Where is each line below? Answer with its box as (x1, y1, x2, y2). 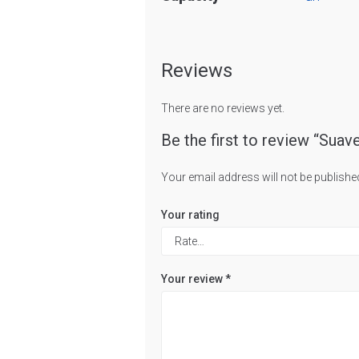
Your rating (160, 208, 220, 222)
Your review (160, 272, 225, 286)
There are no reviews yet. (160, 102, 284, 115)
